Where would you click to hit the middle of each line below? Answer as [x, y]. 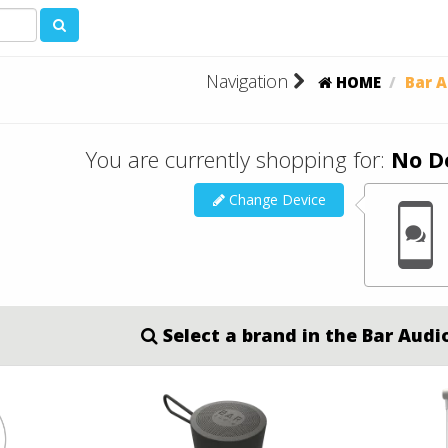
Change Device [275, 199]
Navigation [249, 81]
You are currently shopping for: [238, 159]
